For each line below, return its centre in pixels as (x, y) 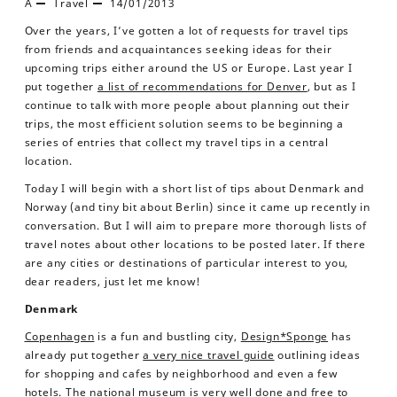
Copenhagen (59, 336)
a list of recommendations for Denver (202, 86)
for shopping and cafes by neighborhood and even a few (181, 373)
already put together (84, 354)
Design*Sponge (284, 336)
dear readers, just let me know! (113, 281)
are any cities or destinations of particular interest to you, (187, 262)
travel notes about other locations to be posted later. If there (195, 244)
